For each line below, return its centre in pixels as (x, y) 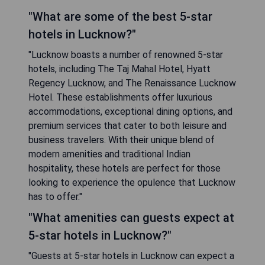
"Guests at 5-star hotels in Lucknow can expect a (131, 256)
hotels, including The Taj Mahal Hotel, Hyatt (119, 69)
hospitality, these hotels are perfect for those (125, 168)
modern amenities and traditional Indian (109, 154)
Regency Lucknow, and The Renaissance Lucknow (132, 83)
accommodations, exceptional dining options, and (130, 111)
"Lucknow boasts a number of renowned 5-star (126, 54)
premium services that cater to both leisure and (127, 125)
